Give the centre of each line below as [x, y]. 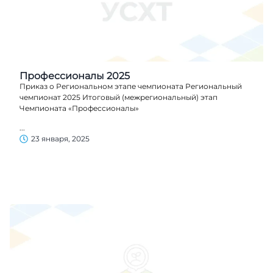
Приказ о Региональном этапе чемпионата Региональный [131, 86]
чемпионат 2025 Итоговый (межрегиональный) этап [119, 97]
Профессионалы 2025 [75, 76]
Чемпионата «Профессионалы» [79, 108]
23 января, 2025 [60, 139]
